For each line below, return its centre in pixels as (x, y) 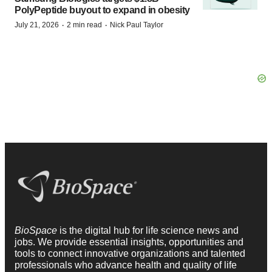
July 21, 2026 (37, 25)
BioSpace (37, 230)
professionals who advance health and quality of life (126, 265)
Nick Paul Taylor (137, 25)
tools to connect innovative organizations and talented (130, 253)
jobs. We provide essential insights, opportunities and (129, 242)
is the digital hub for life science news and (149, 230)
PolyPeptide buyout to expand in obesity (102, 10)
